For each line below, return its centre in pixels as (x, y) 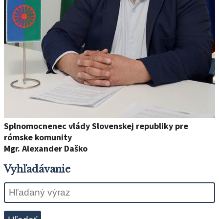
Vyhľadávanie (37, 169)
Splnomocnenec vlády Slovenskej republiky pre (96, 126)
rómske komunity (38, 137)
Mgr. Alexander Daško (46, 148)
